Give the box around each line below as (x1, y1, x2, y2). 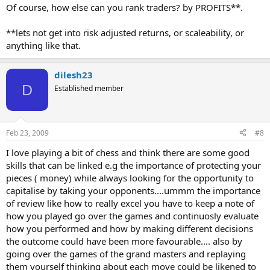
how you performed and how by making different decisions (6, 222, 253, 234)
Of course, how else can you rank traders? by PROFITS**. (6, 1, 243, 13)
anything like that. (6, 39, 81, 51)
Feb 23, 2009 (6, 127, 49, 138)
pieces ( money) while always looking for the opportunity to (6, 171, 254, 184)
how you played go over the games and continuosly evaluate (6, 209, 259, 222)
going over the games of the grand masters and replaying (6, 247, 246, 260)
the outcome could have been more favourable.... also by (6, 234, 242, 247)
